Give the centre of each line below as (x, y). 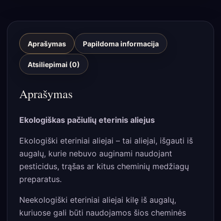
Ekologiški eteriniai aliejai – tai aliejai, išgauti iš (106, 140)
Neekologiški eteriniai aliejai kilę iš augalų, (98, 200)
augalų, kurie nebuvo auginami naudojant (96, 153)
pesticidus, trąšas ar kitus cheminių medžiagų (104, 166)
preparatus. (40, 179)
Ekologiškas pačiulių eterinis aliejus (87, 120)
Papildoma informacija (121, 43)
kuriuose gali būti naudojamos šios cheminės (103, 212)
